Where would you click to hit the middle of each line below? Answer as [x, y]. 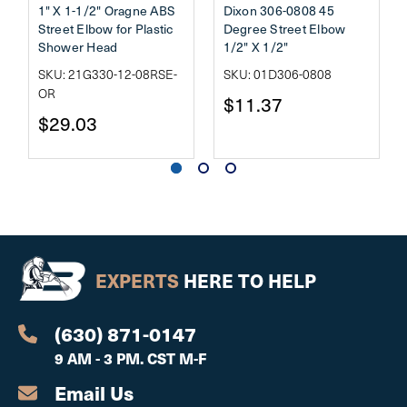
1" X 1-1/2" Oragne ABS [106, 10]
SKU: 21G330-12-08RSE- [107, 74]
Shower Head [78, 47]
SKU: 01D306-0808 [277, 74]
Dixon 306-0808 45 [278, 10]
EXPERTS [137, 280]
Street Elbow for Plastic [105, 29]
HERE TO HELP [248, 280]
